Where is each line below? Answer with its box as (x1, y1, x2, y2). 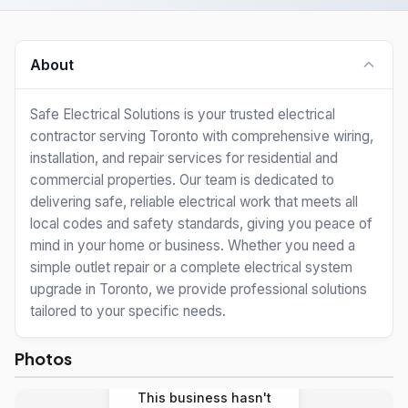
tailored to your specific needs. (30, 302, 226, 320)
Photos (15, 348, 72, 369)
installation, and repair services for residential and (30, 149, 338, 167)
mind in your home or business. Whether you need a (30, 237, 355, 254)
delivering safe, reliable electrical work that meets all (30, 193, 358, 210)
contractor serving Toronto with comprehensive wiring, (30, 127, 373, 145)
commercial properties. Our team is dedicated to (30, 171, 334, 189)
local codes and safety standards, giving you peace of (30, 215, 372, 232)
